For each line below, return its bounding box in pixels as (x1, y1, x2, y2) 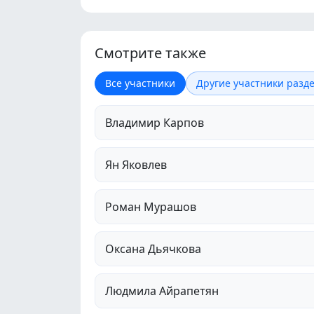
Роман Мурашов (105, 198, 196, 214)
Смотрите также (95, 43, 206, 62)
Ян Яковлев (105, 156, 167, 172)
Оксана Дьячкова (105, 240, 201, 257)
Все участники (105, 76, 175, 90)
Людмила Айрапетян (105, 282, 219, 299)
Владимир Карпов (105, 114, 204, 130)
